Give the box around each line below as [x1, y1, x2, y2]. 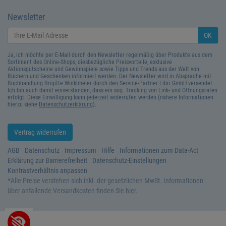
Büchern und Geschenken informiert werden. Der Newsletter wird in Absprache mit [8, 72, 211, 80]
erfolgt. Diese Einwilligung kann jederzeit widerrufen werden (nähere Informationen [8, 93, 213, 101]
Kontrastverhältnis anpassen [8, 166, 87, 175]
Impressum [65, 146, 96, 155]
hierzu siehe [8, 100, 39, 108]
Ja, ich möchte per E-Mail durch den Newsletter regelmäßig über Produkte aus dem [8, 51, 212, 59]
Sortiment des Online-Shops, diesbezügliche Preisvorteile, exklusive [8, 58, 172, 66]
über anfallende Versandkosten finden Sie [8, 187, 124, 195]
